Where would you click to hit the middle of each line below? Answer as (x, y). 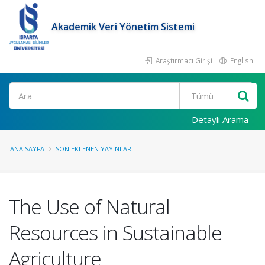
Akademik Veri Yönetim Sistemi (123, 27)
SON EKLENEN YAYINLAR (93, 149)
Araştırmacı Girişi (183, 60)
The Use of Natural (89, 206)
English (241, 60)
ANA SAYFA (27, 149)
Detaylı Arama (220, 119)
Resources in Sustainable (115, 232)
